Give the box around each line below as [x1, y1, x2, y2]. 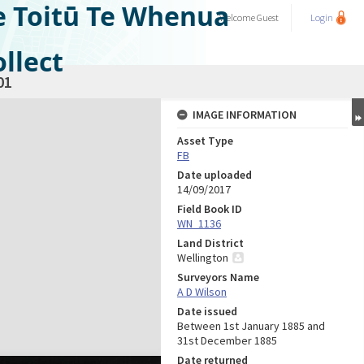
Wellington [177, 250, 228, 265]
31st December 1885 [177, 333, 277, 348]
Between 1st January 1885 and [177, 318, 325, 333]
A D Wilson [177, 284, 227, 299]
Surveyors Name [177, 270, 259, 284]
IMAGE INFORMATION [193, 107, 297, 122]
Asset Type [177, 133, 233, 148]
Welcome [219, 11, 257, 24]
